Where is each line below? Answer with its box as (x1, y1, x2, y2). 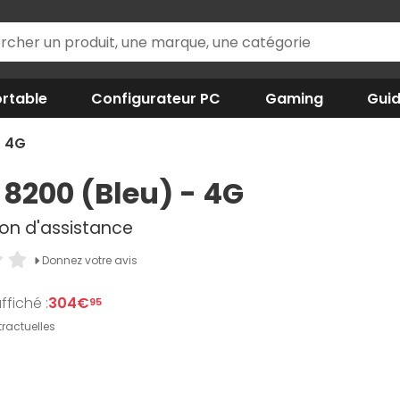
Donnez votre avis (38, 253, 137, 268)
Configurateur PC (91, 87, 221, 109)
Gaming (264, 87, 323, 109)
